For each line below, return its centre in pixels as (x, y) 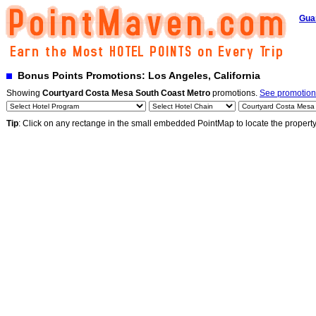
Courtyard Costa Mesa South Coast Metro (126, 93)
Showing (24, 93)
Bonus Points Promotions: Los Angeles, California (136, 75)
